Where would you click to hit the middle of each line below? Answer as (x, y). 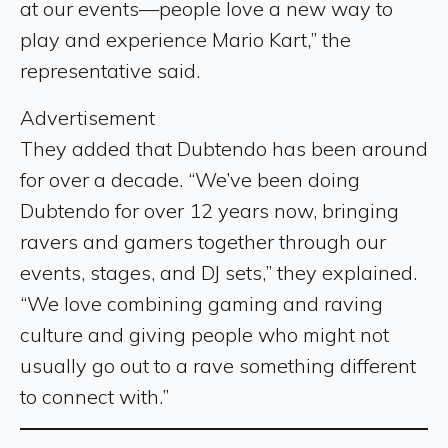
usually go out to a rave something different (218, 365)
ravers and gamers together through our (203, 241)
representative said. (110, 70)
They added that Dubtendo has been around (224, 148)
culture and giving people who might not (204, 334)
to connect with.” (94, 396)
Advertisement (87, 117)
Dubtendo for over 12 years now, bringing (209, 210)
